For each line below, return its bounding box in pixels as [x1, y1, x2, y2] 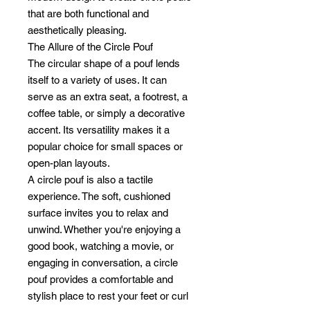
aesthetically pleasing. [28, 24, 127, 36]
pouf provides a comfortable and [28, 273, 173, 285]
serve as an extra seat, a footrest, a [28, 91, 188, 102]
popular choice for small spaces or [28, 140, 183, 152]
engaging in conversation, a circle [28, 257, 178, 268]
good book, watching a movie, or [28, 240, 174, 252]
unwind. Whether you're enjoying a [28, 224, 181, 235]
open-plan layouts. [28, 157, 110, 169]
